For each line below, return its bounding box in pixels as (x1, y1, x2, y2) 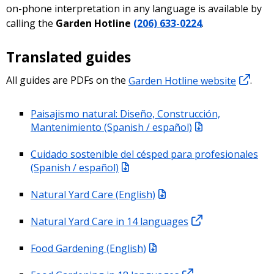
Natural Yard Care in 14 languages (31, 214, 188, 228)
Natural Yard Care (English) (31, 187, 155, 201)
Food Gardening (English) (31, 241, 146, 255)
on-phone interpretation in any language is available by (6, 1, 262, 15)
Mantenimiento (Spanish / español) (31, 120, 192, 134)
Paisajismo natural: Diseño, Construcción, (31, 106, 220, 120)
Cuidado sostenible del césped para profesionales (31, 147, 258, 161)
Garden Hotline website (128, 73, 236, 87)
